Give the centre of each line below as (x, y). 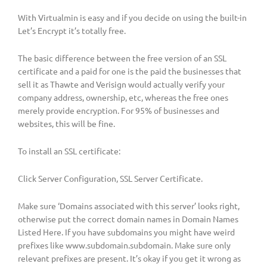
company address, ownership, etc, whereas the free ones (123, 97)
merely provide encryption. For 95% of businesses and (119, 111)
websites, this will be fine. (66, 124)
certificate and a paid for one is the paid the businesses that (130, 71)
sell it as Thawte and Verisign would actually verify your (121, 84)
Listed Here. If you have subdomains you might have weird (126, 232)
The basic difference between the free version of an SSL (122, 58)
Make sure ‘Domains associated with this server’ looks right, (129, 205)
